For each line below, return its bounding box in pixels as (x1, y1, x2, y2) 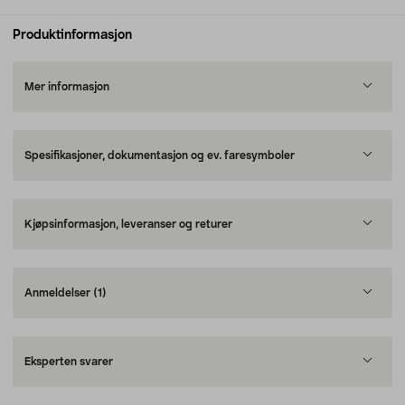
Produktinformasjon (13, 29, 132, 42)
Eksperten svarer (24, 356, 113, 367)
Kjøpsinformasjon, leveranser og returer (24, 219, 232, 230)
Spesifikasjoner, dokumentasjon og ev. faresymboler (24, 150, 295, 161)
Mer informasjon (24, 81, 109, 92)
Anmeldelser (24, 287, 93, 298)
